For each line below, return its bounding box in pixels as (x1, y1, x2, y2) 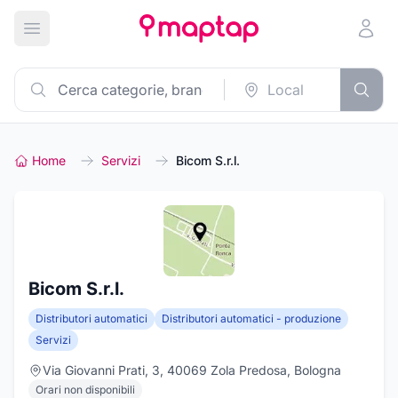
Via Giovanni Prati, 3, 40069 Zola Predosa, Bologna (43, 362, 341, 378)
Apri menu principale (30, 28, 168, 47)
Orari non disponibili (36, 383, 135, 396)
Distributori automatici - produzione (162, 312, 341, 325)
